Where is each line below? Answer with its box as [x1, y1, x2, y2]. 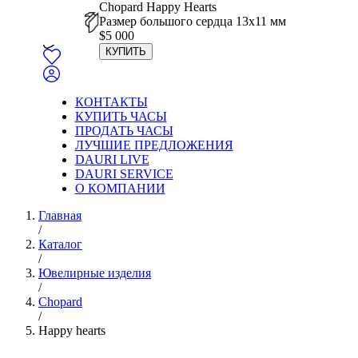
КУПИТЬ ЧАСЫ [74, 109, 167, 123]
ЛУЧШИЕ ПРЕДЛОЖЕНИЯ [74, 138, 233, 152]
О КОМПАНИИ [74, 181, 165, 195]
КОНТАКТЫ [74, 95, 148, 109]
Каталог [38, 237, 82, 251]
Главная [38, 209, 82, 222]
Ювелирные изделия [38, 266, 151, 280]
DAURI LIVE [74, 153, 149, 166]
